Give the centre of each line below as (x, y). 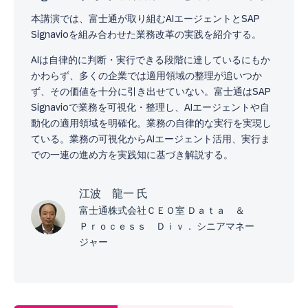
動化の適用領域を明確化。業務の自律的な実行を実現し (151, 123)
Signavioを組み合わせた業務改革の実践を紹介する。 (146, 34)
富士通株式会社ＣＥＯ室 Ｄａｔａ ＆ (167, 210)
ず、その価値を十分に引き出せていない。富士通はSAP (151, 91)
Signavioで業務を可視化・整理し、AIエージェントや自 (150, 107)
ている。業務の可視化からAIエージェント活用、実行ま (151, 139)
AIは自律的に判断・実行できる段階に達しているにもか (151, 59)
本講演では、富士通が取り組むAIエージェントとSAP (145, 18)
